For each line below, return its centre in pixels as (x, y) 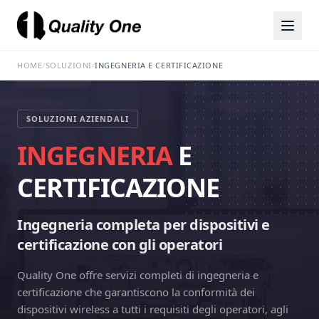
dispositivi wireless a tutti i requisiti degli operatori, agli (153, 309)
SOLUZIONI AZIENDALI (78, 119)
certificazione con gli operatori (120, 245)
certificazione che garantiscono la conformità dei (136, 292)
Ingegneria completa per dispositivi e (143, 225)
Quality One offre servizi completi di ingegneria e (138, 275)
